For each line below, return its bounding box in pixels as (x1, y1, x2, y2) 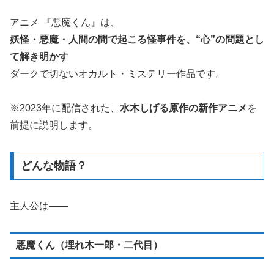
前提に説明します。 (10, 120, 98, 131)
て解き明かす (10, 51, 68, 62)
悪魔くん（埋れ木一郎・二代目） (15, 240, 163, 251)
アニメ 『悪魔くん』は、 (10, 17, 120, 28)
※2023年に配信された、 (10, 103, 120, 114)
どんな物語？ (20, 160, 87, 172)
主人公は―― (10, 200, 68, 211)
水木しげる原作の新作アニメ (120, 103, 247, 114)
